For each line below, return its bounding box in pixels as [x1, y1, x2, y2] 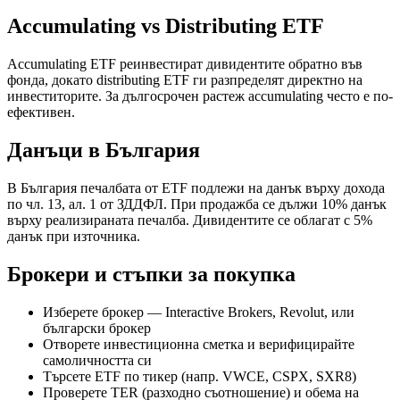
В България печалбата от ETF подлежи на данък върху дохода [7, 180, 385, 196]
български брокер [43, 320, 151, 336]
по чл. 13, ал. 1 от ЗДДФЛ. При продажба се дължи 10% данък [7, 196, 387, 212]
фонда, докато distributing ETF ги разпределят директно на [7, 72, 362, 88]
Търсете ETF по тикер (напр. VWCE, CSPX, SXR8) [43, 368, 356, 384]
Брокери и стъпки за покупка [7, 262, 296, 287]
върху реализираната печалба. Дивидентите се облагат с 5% [7, 212, 372, 229]
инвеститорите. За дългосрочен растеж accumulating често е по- [7, 88, 393, 104]
